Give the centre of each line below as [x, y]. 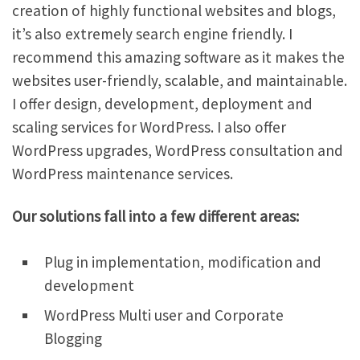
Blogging [73, 338]
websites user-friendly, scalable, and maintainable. [180, 80]
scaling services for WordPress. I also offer [149, 127]
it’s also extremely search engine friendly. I [152, 33]
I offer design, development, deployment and [162, 103]
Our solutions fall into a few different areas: [155, 216]
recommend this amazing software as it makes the [178, 57]
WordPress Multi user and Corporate [164, 315]
